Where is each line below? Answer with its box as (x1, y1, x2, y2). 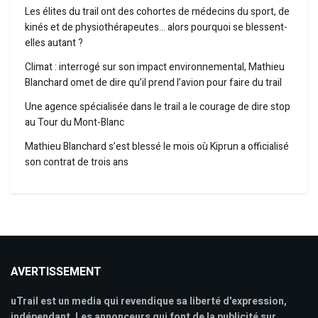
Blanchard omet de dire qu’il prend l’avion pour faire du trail (25, 75, 282, 90)
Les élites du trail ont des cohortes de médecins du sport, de (25, 4, 290, 19)
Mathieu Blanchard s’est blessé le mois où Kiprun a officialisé (25, 138, 289, 154)
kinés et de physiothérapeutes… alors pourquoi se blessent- (25, 19, 287, 35)
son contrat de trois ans (25, 154, 128, 170)
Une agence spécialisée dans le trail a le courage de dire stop (25, 99, 290, 114)
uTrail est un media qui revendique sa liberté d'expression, (11, 293, 287, 309)
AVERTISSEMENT (11, 263, 102, 280)
